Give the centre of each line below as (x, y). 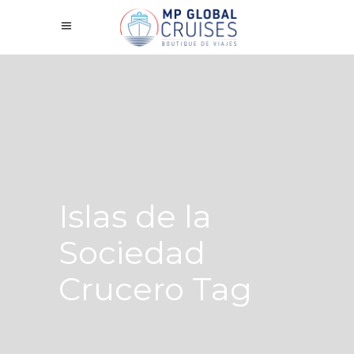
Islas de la (135, 216)
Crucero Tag (155, 289)
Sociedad (132, 252)
